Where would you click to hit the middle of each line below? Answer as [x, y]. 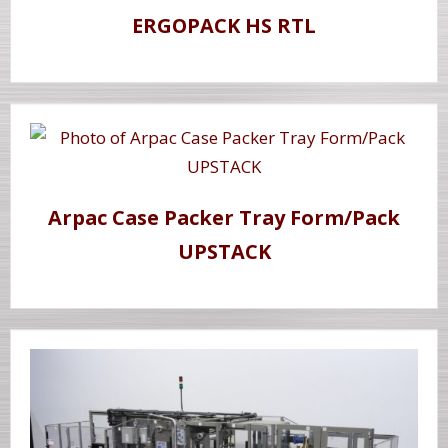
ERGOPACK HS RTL [224, 26]
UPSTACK [224, 252]
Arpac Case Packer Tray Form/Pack [224, 218]
